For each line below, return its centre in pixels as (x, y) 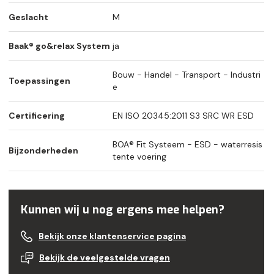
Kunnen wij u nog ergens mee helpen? (123, 210)
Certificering (37, 116)
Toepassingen (39, 81)
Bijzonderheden (43, 151)
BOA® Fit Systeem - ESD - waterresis (187, 145)
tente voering (139, 157)
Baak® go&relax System (59, 46)
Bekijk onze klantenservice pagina (112, 236)
